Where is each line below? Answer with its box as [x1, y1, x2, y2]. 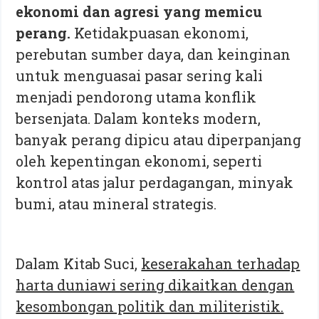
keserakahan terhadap [141, 253, 300, 273]
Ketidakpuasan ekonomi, [70, 23, 249, 42]
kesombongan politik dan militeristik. [16, 296, 284, 315]
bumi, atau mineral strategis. [16, 194, 217, 213]
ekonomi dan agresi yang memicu [16, 1, 263, 21]
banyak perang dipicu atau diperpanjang [16, 130, 302, 149]
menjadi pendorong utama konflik [16, 87, 257, 106]
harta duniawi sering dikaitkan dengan [16, 275, 295, 294]
